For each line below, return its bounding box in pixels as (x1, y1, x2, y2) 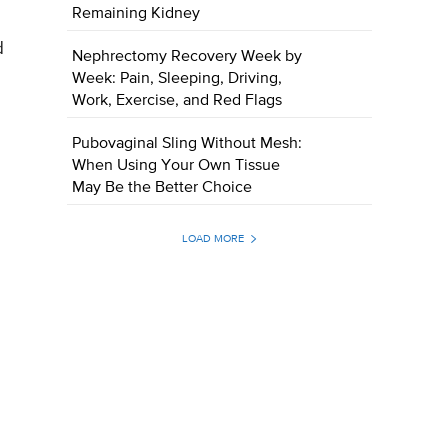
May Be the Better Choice (72, 180, 253, 197)
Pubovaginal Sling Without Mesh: (72, 136, 303, 153)
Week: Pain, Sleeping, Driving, (72, 71, 283, 88)
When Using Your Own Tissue (72, 158, 281, 175)
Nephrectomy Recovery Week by (72, 49, 303, 66)
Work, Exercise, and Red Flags (72, 93, 283, 110)
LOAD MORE (181, 233, 244, 245)
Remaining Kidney (72, 6, 201, 23)
